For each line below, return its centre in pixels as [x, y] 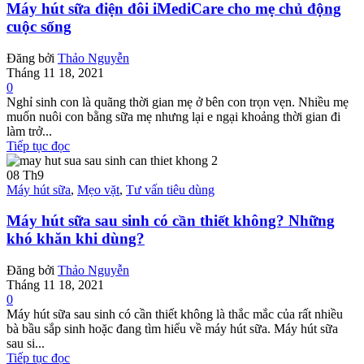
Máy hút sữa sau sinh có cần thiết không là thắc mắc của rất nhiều [175, 314]
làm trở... [29, 131]
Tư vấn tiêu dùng [170, 189]
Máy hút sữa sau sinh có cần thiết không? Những [171, 221]
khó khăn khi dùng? [76, 239]
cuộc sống [39, 26]
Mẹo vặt [98, 189]
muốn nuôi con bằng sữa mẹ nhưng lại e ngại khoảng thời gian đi [173, 116]
